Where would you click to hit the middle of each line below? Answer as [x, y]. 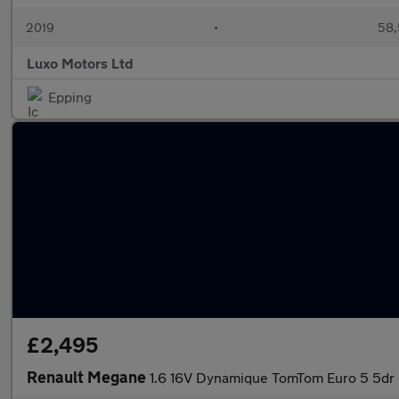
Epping [70, 97]
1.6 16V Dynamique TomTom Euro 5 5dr [272, 377]
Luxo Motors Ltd [80, 63]
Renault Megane [88, 377]
